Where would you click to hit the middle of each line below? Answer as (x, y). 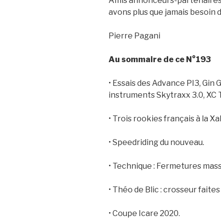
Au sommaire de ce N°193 (160, 60)
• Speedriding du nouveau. (156, 143)
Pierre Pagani (134, 36)
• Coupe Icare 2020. (144, 214)
